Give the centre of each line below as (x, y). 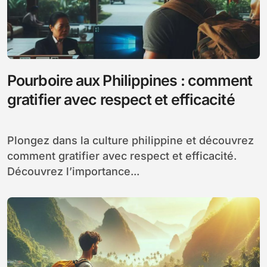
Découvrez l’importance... (73, 171)
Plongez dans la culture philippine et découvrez (11, 140)
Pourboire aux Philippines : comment (130, 80)
